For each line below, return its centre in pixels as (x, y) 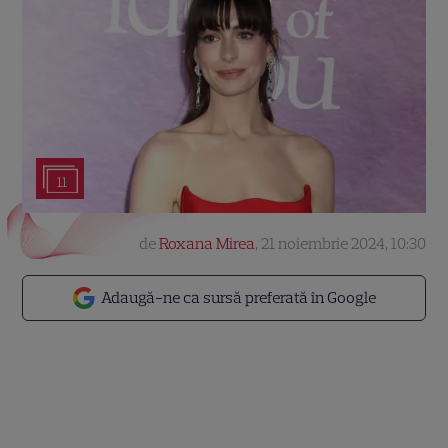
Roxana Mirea (206, 243)
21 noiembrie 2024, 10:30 (343, 243)
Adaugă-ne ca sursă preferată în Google (238, 297)
